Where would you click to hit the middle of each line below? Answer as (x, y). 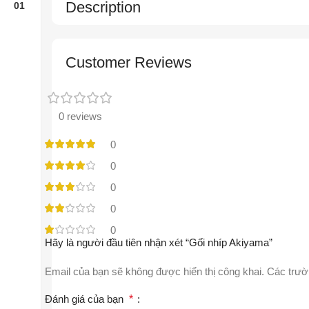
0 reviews (80, 116)
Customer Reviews (129, 62)
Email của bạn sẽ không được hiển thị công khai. (154, 271)
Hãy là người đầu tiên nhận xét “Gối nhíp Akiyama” (159, 242)
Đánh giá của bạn (87, 299)
